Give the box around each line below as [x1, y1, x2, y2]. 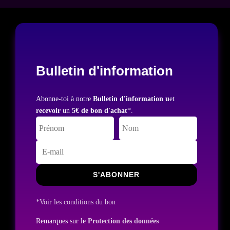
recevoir [35, 106, 61, 114]
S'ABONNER [93, 170, 140, 179]
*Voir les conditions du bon [35, 198, 116, 206]
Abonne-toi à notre [35, 94, 93, 103]
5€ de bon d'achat [71, 106, 127, 114]
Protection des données [87, 217, 159, 225]
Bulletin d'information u [92, 94, 169, 103]
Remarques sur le [35, 217, 88, 225]
